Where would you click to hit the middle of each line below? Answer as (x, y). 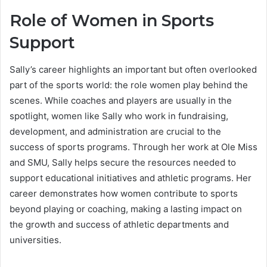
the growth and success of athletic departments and (119, 224)
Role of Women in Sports (112, 21)
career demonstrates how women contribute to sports (124, 193)
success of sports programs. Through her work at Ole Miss (133, 147)
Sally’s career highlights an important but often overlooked (133, 69)
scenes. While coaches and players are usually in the (121, 100)
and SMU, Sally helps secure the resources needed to (123, 162)
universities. (35, 240)
